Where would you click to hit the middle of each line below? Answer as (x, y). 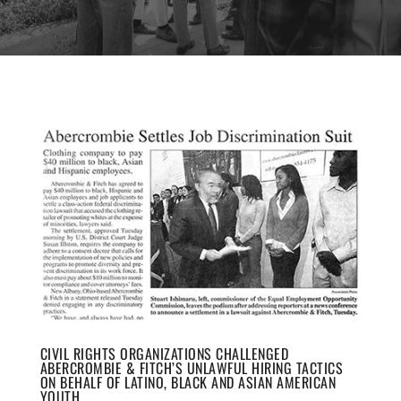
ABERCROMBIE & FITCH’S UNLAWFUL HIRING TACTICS (192, 368)
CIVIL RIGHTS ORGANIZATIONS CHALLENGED (164, 354)
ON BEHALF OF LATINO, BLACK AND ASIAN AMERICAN (188, 383)
